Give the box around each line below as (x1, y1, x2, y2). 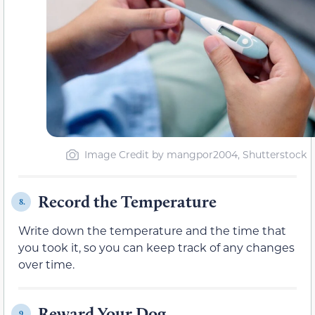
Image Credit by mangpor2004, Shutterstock (84, 148, 307, 162)
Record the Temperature (38, 191, 217, 212)
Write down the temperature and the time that (18, 223, 286, 238)
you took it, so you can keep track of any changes (18, 240, 295, 255)
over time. (18, 257, 75, 272)
